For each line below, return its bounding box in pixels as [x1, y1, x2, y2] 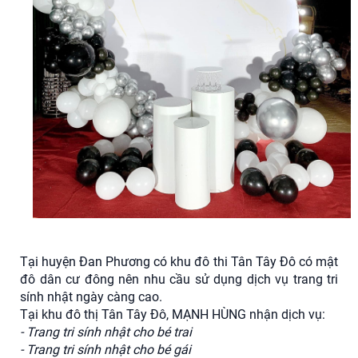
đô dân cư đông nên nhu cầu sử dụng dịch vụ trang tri [20, 272, 338, 288]
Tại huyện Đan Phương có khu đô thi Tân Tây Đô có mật [20, 254, 338, 270]
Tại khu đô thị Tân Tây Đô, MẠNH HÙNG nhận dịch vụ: [20, 307, 325, 323]
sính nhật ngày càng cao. [20, 289, 162, 305]
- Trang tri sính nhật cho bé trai [20, 324, 192, 340]
